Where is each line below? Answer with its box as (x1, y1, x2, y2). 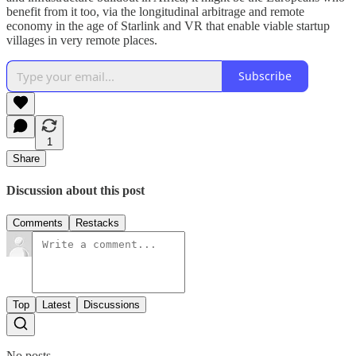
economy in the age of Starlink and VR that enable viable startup (6, 18, 330, 33)
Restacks (75, 217, 119, 230)
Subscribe (238, 68, 292, 84)
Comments (13, 217, 63, 230)
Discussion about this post (6, 183, 145, 197)
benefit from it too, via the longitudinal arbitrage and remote (6, 4, 304, 18)
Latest (42, 299, 71, 311)
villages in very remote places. (6, 33, 157, 47)
